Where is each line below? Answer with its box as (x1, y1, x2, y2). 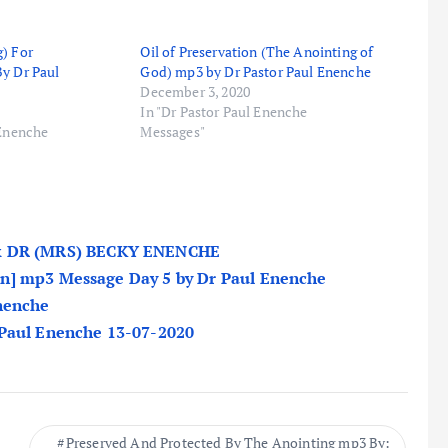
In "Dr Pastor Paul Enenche (140, 102, 308, 121)
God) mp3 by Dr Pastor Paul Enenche (140, 62, 371, 81)
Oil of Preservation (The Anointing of (140, 42, 374, 61)
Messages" (140, 122, 205, 141)
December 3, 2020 (140, 82, 250, 101)
